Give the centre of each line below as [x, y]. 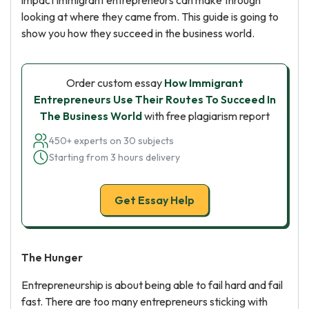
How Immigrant [203, 83]
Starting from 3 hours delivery [114, 157]
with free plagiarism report [206, 116]
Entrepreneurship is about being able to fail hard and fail [152, 285]
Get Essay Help [154, 200]
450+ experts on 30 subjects [111, 141]
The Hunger [52, 257]
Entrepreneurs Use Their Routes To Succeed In [154, 99]
